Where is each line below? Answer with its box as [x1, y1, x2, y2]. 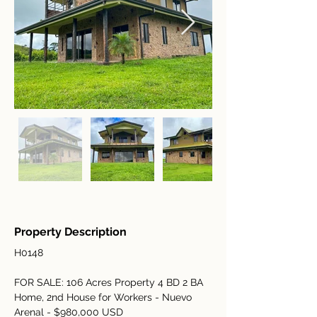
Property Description [14, 225, 127, 238]
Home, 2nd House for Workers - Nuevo [14, 292, 195, 303]
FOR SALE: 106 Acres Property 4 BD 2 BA [14, 277, 206, 288]
